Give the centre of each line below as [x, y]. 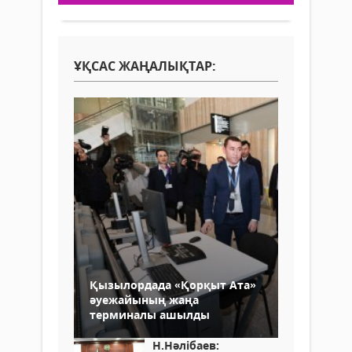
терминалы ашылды [150, 315]
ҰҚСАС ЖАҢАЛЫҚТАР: [145, 66]
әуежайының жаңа [144, 300]
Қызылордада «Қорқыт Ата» [173, 285]
